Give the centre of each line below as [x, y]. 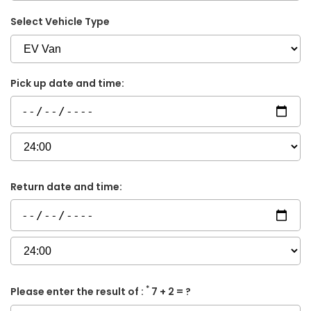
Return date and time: [66, 187]
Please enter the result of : [78, 291]
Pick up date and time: [67, 84]
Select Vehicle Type [60, 22]
